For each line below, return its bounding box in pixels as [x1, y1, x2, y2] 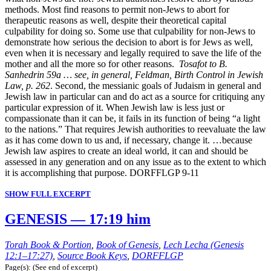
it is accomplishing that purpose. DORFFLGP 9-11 [5, 168, 199, 178]
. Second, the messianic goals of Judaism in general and [50, 80, 261, 91]
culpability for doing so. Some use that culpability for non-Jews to [5, 26, 255, 37]
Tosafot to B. [179, 59, 227, 70]
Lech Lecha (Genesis [163, 239, 244, 250]
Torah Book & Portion [5, 239, 91, 250]
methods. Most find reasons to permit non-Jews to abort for [5, 4, 229, 15]
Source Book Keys [57, 250, 127, 261]
